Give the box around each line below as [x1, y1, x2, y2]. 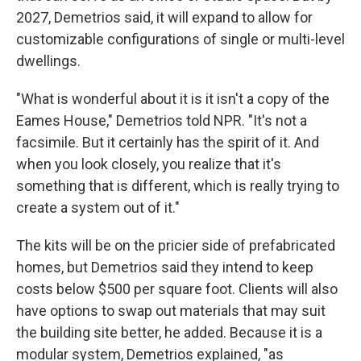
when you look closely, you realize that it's [16, 155, 281, 172]
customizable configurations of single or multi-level [16, 30, 345, 48]
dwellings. [16, 52, 81, 69]
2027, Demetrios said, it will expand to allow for [16, 8, 313, 26]
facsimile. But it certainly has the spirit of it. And [16, 133, 319, 151]
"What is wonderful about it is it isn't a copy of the [16, 89, 330, 107]
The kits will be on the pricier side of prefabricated [16, 236, 335, 254]
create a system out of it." [16, 198, 180, 216]
